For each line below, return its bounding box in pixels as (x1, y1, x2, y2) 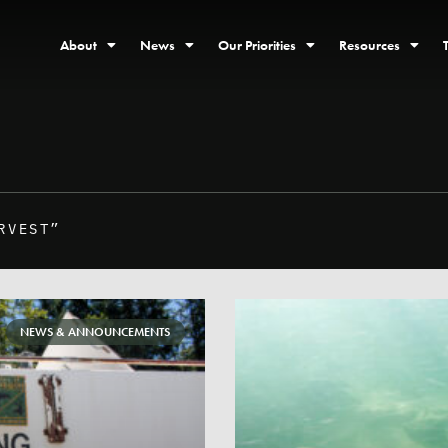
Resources (338, 36, 400, 54)
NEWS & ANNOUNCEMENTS (20, 324, 171, 341)
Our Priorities (217, 36, 296, 54)
